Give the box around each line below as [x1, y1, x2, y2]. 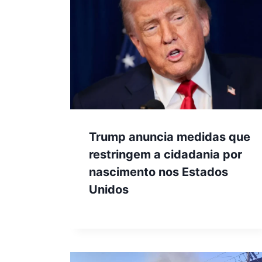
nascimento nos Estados [89, 165, 228, 180]
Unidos [89, 182, 129, 197]
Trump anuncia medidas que [89, 130, 250, 144]
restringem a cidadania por [89, 147, 242, 162]
